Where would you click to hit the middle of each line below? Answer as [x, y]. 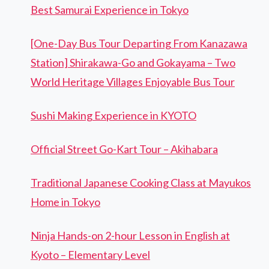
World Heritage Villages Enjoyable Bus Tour [133, 81]
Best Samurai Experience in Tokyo [110, 9]
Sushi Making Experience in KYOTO [113, 115]
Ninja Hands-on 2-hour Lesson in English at [130, 235]
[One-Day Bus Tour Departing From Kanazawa [139, 43]
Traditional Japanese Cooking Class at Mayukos [141, 182]
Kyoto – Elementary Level [90, 254]
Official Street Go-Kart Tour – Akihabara [124, 149]
